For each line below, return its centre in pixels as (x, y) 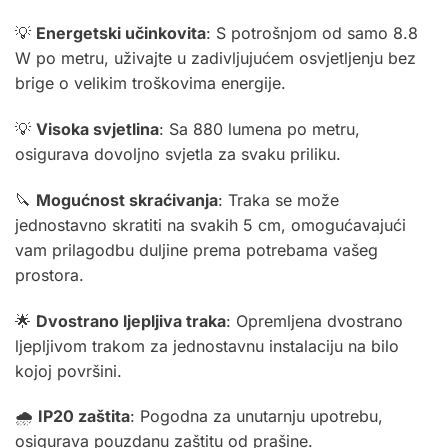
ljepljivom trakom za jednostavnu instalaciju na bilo (207, 345)
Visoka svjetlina (97, 128)
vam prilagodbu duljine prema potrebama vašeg (196, 249)
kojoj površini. (68, 370)
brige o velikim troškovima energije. (150, 83)
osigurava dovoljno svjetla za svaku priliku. (178, 153)
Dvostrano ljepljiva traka (131, 320)
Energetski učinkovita (121, 33)
